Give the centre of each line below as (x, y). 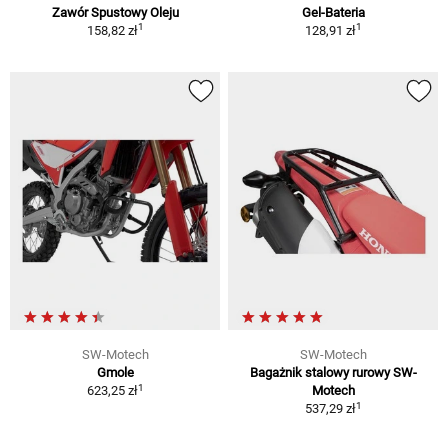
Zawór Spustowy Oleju (115, 12)
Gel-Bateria (333, 12)
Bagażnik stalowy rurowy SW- (333, 373)
